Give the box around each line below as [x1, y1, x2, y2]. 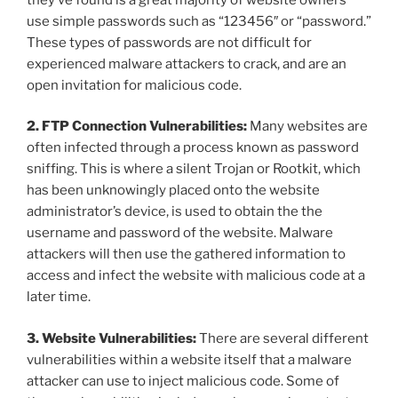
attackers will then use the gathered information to [27, 246, 346, 263]
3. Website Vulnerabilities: [27, 330, 199, 346]
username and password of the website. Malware [27, 225, 333, 242]
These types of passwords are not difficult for [27, 34, 312, 51]
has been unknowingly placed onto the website [27, 182, 320, 199]
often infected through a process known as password [27, 139, 359, 156]
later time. [27, 289, 91, 306]
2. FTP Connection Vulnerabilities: [27, 118, 247, 135]
